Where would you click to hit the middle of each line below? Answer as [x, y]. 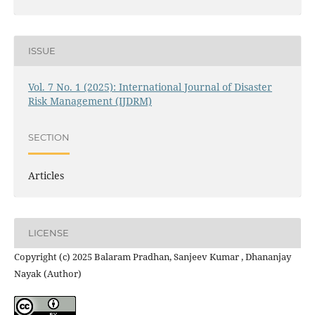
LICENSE [48, 233]
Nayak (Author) [47, 273]
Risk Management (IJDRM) [90, 101]
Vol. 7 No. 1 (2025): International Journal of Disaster [150, 86]
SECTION [49, 137]
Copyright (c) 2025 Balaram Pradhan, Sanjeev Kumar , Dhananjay [152, 256]
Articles [46, 175]
